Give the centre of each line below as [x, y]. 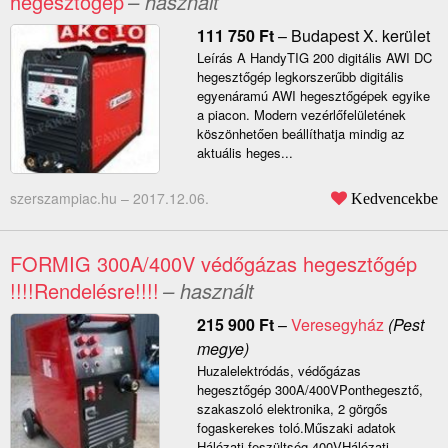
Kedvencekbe [394, 198]
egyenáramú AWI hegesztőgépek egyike [313, 96]
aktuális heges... [244, 153]
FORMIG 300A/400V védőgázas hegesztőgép [213, 264]
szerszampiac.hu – [71, 198]
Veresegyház [337, 325]
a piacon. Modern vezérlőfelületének [301, 115]
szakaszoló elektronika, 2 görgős [292, 409]
